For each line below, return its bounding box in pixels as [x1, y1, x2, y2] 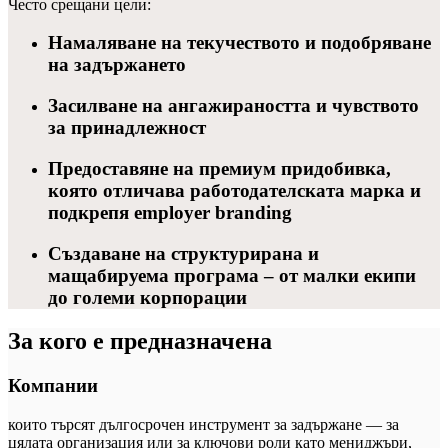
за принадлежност [48, 117, 206, 139]
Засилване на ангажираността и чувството [48, 95, 419, 117]
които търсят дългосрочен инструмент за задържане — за [8, 416, 399, 434]
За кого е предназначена [8, 328, 272, 355]
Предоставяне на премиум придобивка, [48, 157, 391, 179]
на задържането [48, 54, 186, 76]
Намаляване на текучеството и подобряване [48, 32, 431, 54]
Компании [8, 375, 98, 397]
